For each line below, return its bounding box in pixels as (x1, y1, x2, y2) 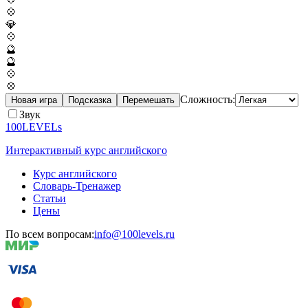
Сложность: (180, 93, 235, 106)
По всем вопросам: (5, 228, 94, 241)
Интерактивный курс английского (5, 144, 167, 157)
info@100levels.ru (94, 228, 175, 241)
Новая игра (11, 95, 57, 106)
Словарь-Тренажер (33, 180, 121, 192)
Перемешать (122, 95, 175, 106)
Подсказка (68, 95, 111, 106)
